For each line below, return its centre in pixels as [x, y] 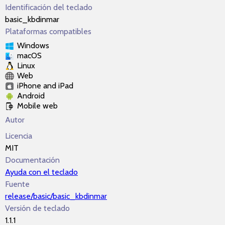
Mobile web [37, 106]
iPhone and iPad [45, 86]
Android [31, 96]
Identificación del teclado [49, 7]
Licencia [19, 136]
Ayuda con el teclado [41, 172]
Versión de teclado [37, 208]
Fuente [17, 184]
